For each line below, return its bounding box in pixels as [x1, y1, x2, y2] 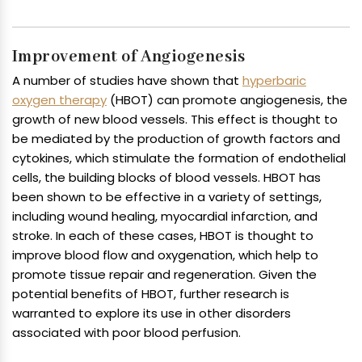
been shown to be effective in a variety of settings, [12, 188, 322, 206]
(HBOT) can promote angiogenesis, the [107, 91, 347, 109]
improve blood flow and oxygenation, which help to [12, 246, 318, 264]
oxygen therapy [12, 91, 107, 109]
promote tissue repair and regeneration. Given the [12, 266, 317, 284]
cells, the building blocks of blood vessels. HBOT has [12, 169, 321, 187]
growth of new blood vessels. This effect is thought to [12, 111, 338, 128]
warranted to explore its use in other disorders [12, 305, 291, 322]
